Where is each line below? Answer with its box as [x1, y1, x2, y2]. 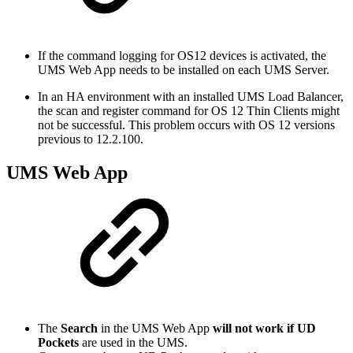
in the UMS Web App [98, 321, 213, 336]
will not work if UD [213, 321, 316, 336]
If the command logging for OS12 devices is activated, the [38, 48, 326, 62]
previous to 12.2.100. [38, 132, 143, 146]
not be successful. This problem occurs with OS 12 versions [38, 117, 335, 132]
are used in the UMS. [79, 336, 188, 350]
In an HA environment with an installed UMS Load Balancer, [38, 89, 344, 103]
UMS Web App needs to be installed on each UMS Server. [38, 62, 329, 76]
